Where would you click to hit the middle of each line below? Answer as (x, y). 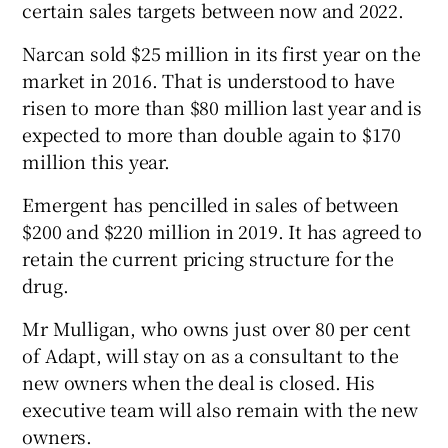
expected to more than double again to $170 (212, 134)
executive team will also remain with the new (220, 409)
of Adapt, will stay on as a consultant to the (210, 355)
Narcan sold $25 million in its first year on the (221, 53)
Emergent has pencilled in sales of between (211, 204)
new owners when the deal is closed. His (198, 382)
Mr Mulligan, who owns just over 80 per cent (216, 328)
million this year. (96, 161)
